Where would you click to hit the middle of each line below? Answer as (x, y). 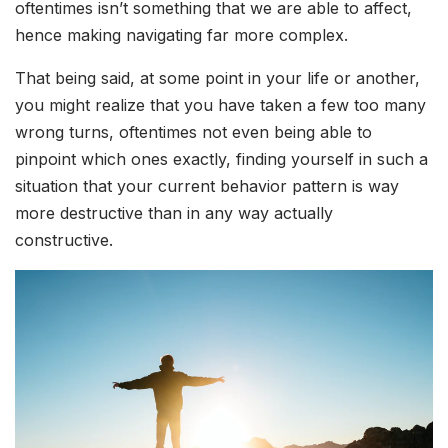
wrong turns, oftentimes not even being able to (193, 132)
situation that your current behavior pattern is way (207, 186)
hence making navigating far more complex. (184, 35)
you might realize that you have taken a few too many (220, 105)
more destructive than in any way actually (174, 213)
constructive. (64, 240)
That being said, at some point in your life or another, (217, 78)
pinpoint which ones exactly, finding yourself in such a (221, 159)
